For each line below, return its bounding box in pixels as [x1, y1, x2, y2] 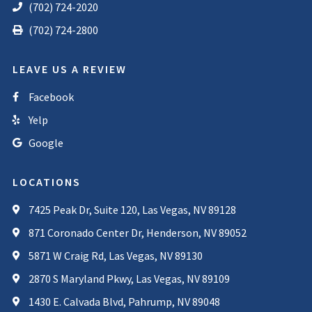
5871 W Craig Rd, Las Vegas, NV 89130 [28, 249, 203, 263]
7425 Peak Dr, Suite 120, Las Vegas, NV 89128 [28, 203, 236, 217]
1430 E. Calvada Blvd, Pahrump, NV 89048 [28, 295, 220, 309]
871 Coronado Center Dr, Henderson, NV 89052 [28, 226, 247, 240]
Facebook [28, 90, 74, 104]
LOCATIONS [13, 175, 81, 189]
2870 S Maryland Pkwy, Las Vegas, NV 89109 [28, 272, 230, 286]
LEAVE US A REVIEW [13, 62, 127, 77]
